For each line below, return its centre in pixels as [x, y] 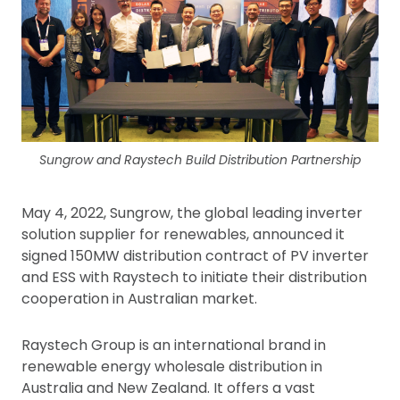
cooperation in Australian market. [139, 299]
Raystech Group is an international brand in [174, 346]
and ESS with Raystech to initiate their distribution [194, 278]
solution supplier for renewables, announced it [183, 235]
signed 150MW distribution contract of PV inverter [195, 256]
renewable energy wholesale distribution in [172, 367]
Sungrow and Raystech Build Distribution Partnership [200, 160]
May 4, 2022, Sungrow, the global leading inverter [192, 213]
